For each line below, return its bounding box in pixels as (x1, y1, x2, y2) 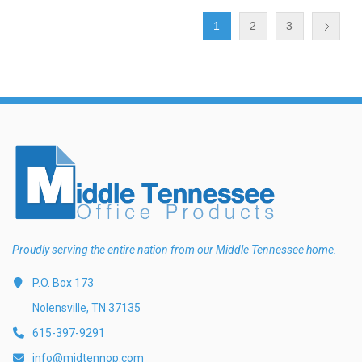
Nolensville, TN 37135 (32, 301, 141, 315)
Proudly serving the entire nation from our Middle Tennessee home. (12, 243, 337, 257)
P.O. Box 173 (32, 276, 94, 290)
